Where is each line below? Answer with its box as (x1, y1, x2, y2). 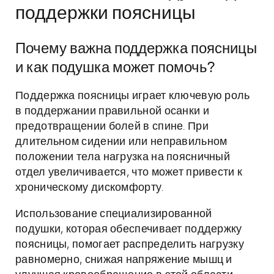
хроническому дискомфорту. (15, 182, 164, 193)
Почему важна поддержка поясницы (15, 42, 257, 56)
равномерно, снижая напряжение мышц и (15, 254, 232, 265)
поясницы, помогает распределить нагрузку (15, 239, 244, 250)
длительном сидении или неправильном (15, 136, 228, 147)
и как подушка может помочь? (15, 61, 215, 75)
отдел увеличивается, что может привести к (15, 167, 243, 178)
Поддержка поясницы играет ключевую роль (15, 91, 250, 102)
